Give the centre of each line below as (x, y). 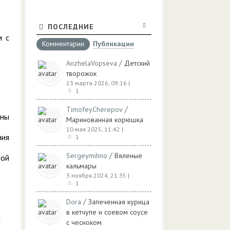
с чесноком (84, 222)
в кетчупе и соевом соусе (107, 212)
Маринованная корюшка (105, 120)
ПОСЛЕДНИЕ (71, 27)
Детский (137, 63)
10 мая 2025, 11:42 (93, 129)
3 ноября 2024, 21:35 (96, 175)
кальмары (81, 166)
